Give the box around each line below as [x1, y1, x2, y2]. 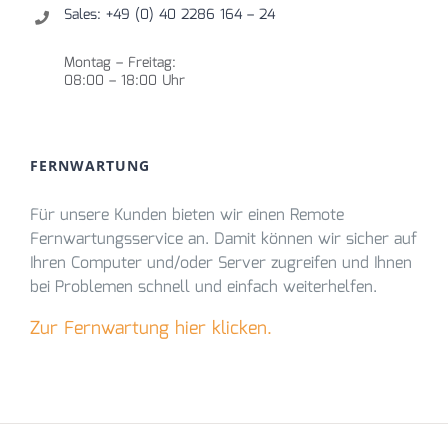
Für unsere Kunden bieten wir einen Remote [30, 202, 344, 228]
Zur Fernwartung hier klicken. [30, 314, 272, 343]
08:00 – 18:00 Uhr [63, 69, 185, 92]
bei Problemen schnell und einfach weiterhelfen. [30, 274, 377, 300]
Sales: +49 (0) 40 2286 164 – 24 [63, 3, 275, 26]
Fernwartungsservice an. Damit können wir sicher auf [30, 226, 417, 252]
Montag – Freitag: [63, 51, 176, 74]
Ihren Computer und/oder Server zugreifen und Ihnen [30, 250, 412, 276]
